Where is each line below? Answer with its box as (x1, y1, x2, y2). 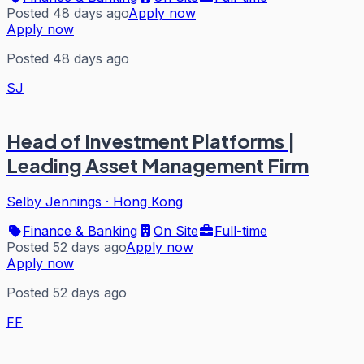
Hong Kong (113, 193, 183, 210)
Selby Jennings (6, 193, 102, 210)
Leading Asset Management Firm (6, 153, 309, 178)
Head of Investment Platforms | (6, 128, 295, 154)
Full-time (214, 223, 267, 240)
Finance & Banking (23, 223, 137, 240)
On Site (154, 223, 198, 240)
